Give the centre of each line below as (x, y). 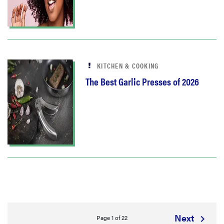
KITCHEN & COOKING (128, 65)
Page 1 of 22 (112, 218)
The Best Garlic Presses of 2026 (142, 81)
